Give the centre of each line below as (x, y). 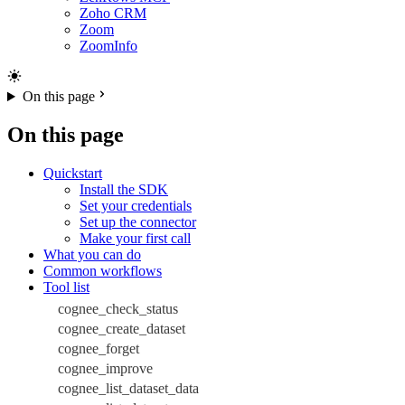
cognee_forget (99, 348)
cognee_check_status (118, 308)
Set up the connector (138, 221)
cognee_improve (105, 368)
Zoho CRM (113, 14)
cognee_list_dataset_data (128, 388)
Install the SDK (124, 189)
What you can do (92, 254)
